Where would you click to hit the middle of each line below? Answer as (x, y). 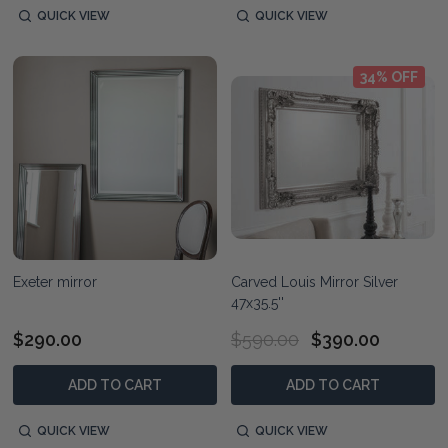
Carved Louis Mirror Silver (314, 281)
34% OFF (389, 76)
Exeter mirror (55, 281)
